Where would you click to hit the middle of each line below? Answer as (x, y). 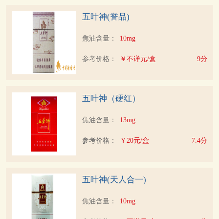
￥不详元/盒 (138, 58)
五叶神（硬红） (111, 98)
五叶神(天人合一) (114, 180)
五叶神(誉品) (106, 17)
